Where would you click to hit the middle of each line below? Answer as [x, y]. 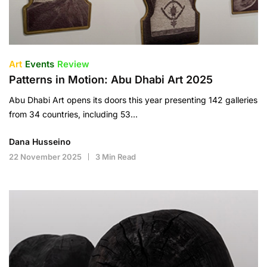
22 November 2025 [45, 156]
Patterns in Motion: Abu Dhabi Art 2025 [111, 79]
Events [40, 64]
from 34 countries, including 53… [73, 114]
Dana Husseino [40, 141]
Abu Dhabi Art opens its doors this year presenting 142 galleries [133, 100]
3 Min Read [116, 156]
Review [73, 64]
